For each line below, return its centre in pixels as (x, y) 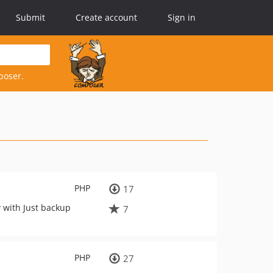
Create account (106, 17)
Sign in (182, 17)
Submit (30, 17)
